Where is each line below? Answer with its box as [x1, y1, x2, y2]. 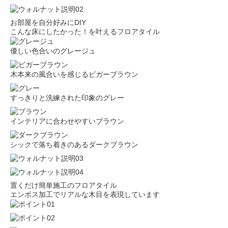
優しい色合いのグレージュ [10, 47, 96, 55]
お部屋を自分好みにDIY [10, 18, 86, 27]
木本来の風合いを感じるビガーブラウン [10, 70, 138, 79]
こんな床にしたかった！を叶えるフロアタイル [10, 27, 160, 36]
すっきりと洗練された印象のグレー [10, 94, 124, 102]
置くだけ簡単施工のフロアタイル [10, 181, 117, 190]
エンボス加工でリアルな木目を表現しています [10, 190, 160, 199]
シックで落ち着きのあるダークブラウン [10, 140, 138, 149]
